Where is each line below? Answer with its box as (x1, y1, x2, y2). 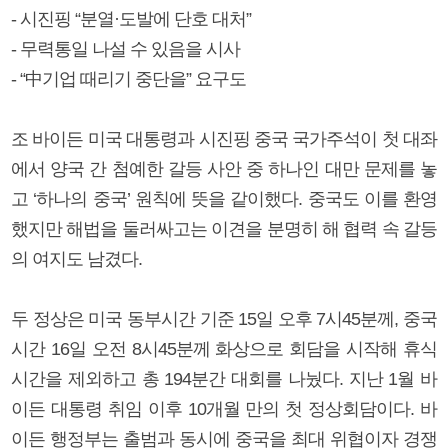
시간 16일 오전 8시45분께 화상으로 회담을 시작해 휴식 (11, 338, 437, 359)
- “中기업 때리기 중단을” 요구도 (11, 68, 246, 89)
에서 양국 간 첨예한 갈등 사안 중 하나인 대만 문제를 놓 (11, 158, 437, 179)
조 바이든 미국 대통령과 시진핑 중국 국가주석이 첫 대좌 (11, 128, 437, 149)
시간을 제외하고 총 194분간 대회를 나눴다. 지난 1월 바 (11, 368, 437, 389)
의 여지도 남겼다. (11, 248, 142, 269)
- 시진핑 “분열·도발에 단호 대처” (11, 8, 251, 29)
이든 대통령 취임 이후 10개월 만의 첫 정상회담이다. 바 (11, 398, 437, 419)
